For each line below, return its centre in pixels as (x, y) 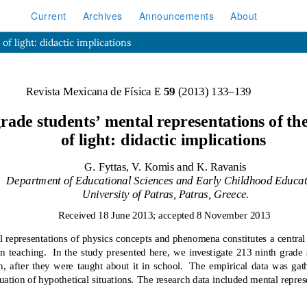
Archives (102, 15)
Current (49, 15)
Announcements (176, 15)
